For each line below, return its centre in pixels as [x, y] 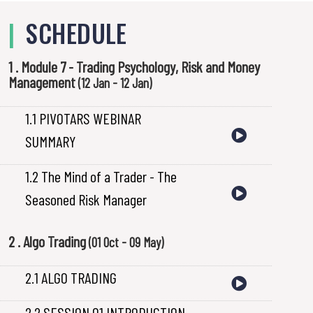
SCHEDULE [77, 32]
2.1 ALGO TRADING [71, 277]
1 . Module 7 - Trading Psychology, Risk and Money [134, 66]
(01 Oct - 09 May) [126, 242]
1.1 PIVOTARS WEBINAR [83, 118]
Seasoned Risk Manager [86, 199]
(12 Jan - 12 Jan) [115, 82]
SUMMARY [50, 141]
